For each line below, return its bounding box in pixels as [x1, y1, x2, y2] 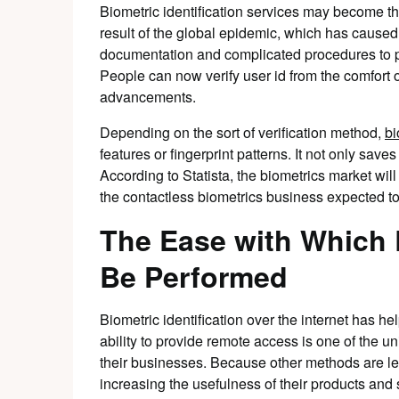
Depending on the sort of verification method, [100, 122, 385, 142]
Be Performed [100, 256, 288, 297]
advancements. [100, 86, 196, 107]
